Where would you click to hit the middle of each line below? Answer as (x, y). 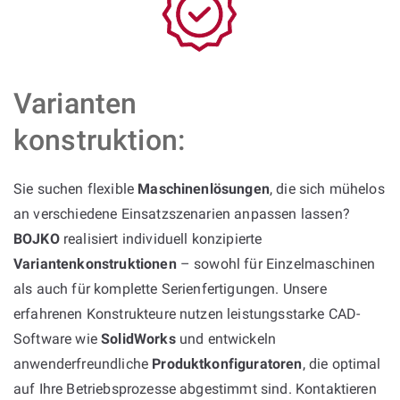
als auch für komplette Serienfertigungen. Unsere (170, 288)
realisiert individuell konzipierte (161, 238)
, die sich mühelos (327, 188)
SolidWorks (138, 338)
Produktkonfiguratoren (227, 363)
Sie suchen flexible (76, 188)
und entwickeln (226, 338)
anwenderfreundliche (83, 363)
